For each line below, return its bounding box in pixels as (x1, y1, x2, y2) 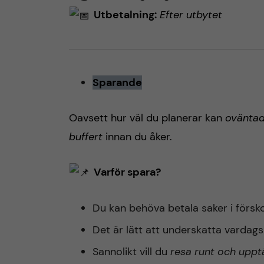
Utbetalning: (93, 7, 157, 22)
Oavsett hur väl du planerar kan (69, 110, 225, 125)
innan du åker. (103, 129, 172, 144)
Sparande (93, 75, 142, 90)
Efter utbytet (159, 7, 222, 22)
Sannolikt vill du (93, 245, 167, 259)
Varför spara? (93, 164, 161, 179)
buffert (69, 129, 103, 144)
